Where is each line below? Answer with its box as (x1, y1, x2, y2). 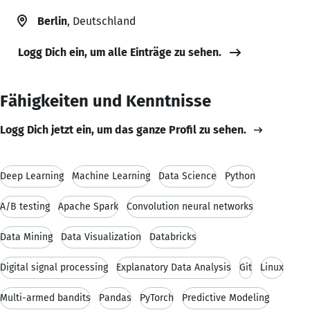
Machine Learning (72, 170, 150, 182)
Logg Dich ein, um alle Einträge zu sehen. (18, 45, 221, 59)
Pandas (99, 291, 131, 304)
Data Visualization (61, 230, 141, 243)
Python (225, 170, 255, 182)
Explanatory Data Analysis (116, 261, 231, 273)
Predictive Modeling (182, 291, 269, 304)
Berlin (37, 14, 67, 28)
